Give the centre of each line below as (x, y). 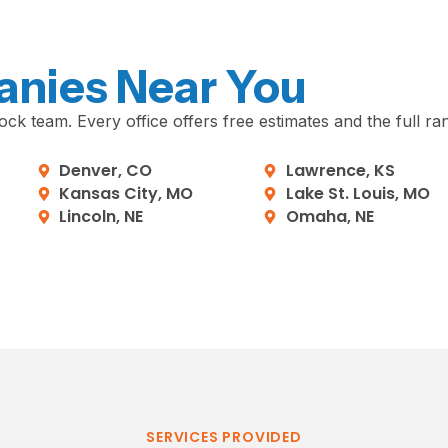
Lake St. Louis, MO (357, 194)
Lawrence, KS (340, 171)
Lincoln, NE (101, 217)
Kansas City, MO (126, 194)
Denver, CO (106, 171)
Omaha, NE (329, 217)
